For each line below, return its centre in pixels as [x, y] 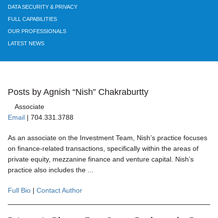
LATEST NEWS [26, 44]
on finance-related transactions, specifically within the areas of [103, 149]
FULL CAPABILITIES [32, 19]
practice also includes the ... [51, 170]
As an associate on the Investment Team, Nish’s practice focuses [108, 138]
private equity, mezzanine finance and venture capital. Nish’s [101, 159]
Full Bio [19, 191]
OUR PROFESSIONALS [37, 31]
